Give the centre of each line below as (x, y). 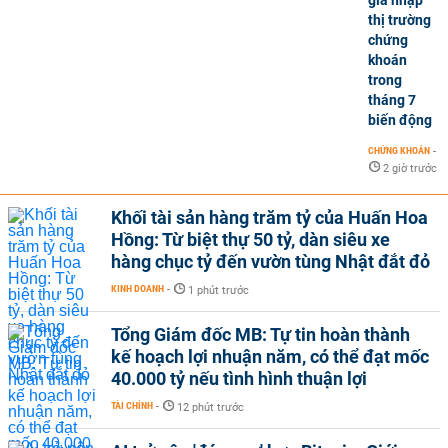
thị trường (399, 20)
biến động (400, 120)
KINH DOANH (137, 288)
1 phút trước (218, 290)
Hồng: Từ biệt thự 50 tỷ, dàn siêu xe (250, 239)
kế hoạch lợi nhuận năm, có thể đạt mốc (270, 356)
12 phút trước (210, 407)
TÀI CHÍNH (132, 405)
